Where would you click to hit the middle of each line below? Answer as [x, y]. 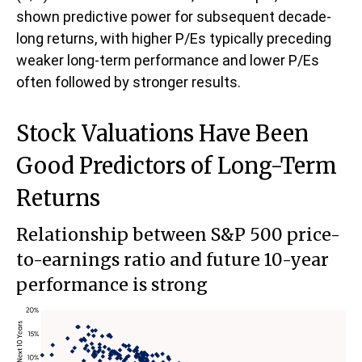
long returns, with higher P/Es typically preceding [174, 38]
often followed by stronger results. [128, 82]
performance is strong [112, 285]
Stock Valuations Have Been [162, 133]
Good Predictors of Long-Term [177, 166]
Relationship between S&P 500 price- [178, 235]
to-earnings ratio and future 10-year [173, 260]
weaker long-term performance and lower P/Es [168, 60]
